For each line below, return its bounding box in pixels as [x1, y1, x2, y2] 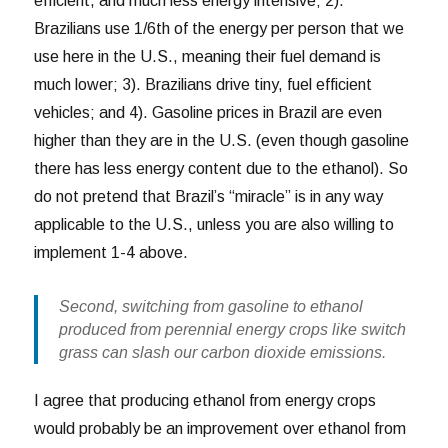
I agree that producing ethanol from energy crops [34, 392, 377, 410]
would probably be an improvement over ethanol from [34, 420, 407, 438]
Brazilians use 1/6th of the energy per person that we [34, 19, 405, 37]
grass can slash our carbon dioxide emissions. [58, 343, 386, 361]
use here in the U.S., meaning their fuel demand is [34, 47, 382, 65]
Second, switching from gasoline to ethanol [58, 297, 363, 315]
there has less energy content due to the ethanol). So [34, 159, 409, 177]
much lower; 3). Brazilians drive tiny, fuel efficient [34, 75, 373, 93]
